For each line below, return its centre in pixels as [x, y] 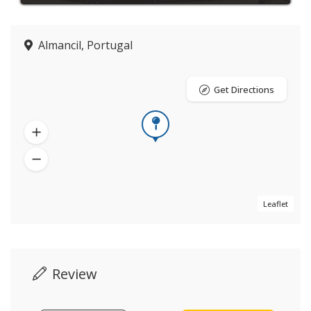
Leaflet [276, 204]
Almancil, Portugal [85, 45]
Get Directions [244, 90]
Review [75, 274]
